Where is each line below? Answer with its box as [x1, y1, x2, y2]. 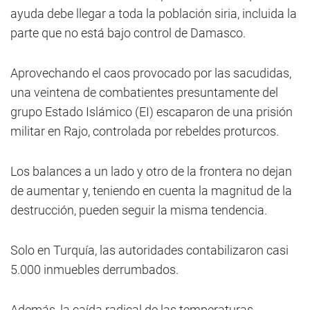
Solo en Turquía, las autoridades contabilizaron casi [10, 243, 289, 257]
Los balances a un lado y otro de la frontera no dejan [10, 164, 292, 179]
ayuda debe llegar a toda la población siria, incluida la [10, 6, 297, 21]
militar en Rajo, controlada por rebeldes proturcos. [10, 124, 279, 138]
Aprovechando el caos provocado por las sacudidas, [10, 66, 291, 80]
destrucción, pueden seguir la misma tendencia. [10, 203, 267, 217]
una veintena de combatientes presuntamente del [10, 85, 278, 100]
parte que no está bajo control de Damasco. [10, 26, 246, 40]
